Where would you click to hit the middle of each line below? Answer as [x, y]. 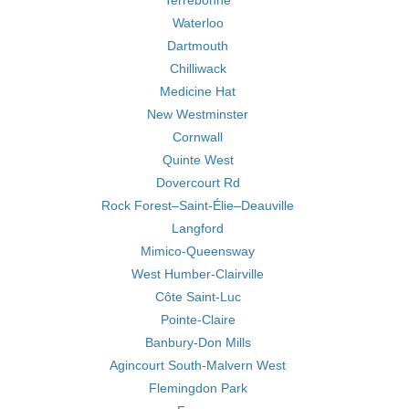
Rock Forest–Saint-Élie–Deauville [198, 205]
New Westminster [198, 114]
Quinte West [198, 160]
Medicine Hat [198, 91]
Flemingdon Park [198, 388]
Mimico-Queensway [198, 251]
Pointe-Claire [198, 320]
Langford [198, 228]
